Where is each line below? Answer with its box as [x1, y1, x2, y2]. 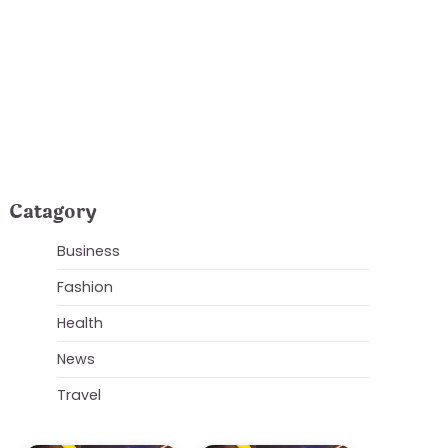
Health [57, 313, 103, 333]
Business [57, 241, 120, 261]
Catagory [9, 197, 97, 227]
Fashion [57, 277, 113, 297]
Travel [57, 385, 101, 405]
